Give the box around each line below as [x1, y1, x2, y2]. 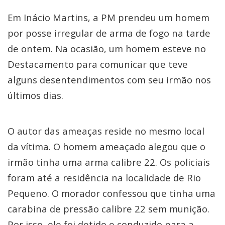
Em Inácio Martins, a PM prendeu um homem [8, 11, 209, 24]
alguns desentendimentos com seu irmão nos [8, 73, 211, 86]
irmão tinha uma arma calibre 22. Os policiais [8, 155, 210, 168]
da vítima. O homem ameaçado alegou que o [8, 140, 205, 153]
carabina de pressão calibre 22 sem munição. [8, 202, 209, 215]
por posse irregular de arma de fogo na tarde [8, 26, 210, 39]
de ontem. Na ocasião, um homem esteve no [8, 42, 206, 55]
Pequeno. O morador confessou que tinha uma [8, 186, 215, 199]
